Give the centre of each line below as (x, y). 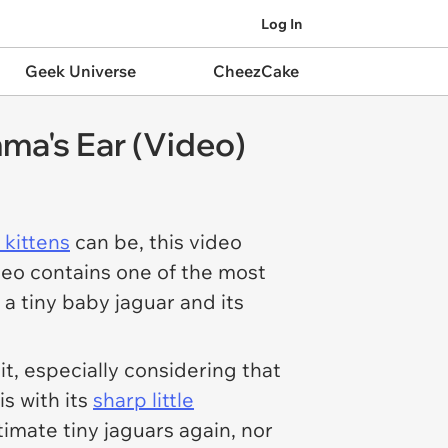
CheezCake (255, 71)
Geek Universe (80, 71)
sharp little (143, 399)
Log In (281, 23)
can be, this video (156, 241)
